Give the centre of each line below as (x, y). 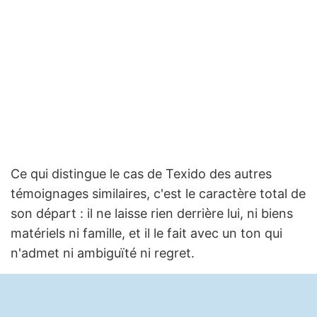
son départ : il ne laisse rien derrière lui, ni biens (152, 214)
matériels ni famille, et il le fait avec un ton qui (146, 234)
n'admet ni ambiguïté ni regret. (103, 253)
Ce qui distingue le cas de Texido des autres (141, 174)
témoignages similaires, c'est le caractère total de (158, 194)
